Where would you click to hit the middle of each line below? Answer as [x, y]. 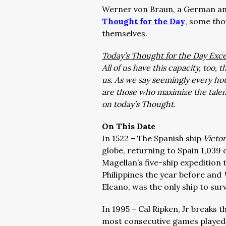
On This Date [129, 126]
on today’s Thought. [140, 104]
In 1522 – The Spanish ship [153, 138]
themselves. [125, 33]
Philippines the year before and [163, 175]
